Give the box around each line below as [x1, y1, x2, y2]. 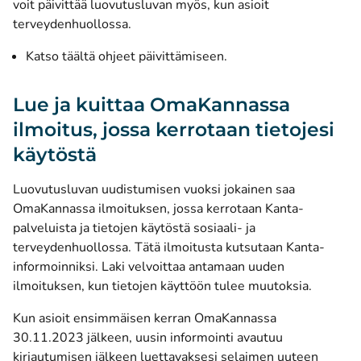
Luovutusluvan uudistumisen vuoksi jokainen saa [13, 180, 295, 198]
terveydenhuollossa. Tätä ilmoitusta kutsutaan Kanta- [13, 239, 325, 256]
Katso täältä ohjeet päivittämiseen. [26, 48, 227, 65]
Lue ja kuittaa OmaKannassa [13, 93, 290, 116]
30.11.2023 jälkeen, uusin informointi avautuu [13, 329, 283, 346]
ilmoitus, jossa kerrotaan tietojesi [13, 118, 334, 141]
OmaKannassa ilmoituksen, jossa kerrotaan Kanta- [13, 200, 304, 218]
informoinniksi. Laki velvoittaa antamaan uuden [13, 258, 284, 276]
